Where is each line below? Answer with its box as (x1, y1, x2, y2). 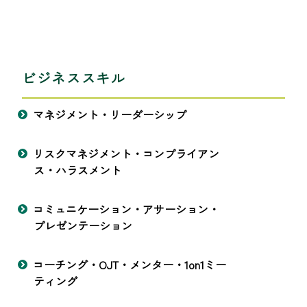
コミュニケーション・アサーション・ (33, 201, 219, 218)
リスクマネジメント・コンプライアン (33, 145, 219, 162)
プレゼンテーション (34, 217, 132, 234)
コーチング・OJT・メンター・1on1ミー (33, 256, 226, 273)
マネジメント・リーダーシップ (33, 106, 186, 123)
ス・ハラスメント (34, 162, 121, 179)
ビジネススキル (22, 68, 126, 88)
